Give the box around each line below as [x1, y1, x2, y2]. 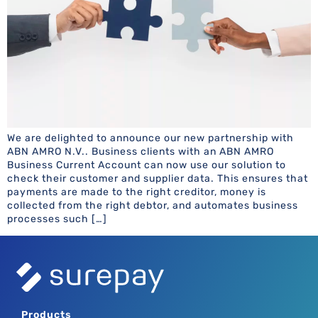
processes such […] [7, 212, 107, 225]
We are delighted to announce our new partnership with [7, 131, 294, 144]
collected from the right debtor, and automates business [7, 199, 298, 212]
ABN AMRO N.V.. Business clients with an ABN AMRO [7, 145, 274, 158]
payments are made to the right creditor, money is [7, 185, 266, 198]
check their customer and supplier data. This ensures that [7, 172, 308, 185]
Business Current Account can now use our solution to [7, 158, 286, 171]
